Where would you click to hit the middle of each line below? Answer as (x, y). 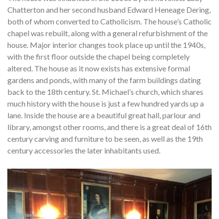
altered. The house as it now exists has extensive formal (99, 68)
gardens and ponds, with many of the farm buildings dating (104, 80)
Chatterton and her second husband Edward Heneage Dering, (109, 9)
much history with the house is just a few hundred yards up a (106, 103)
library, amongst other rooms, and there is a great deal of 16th (109, 127)
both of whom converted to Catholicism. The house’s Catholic (109, 21)
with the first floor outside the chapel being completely (99, 56)
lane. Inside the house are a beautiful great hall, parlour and (104, 115)
